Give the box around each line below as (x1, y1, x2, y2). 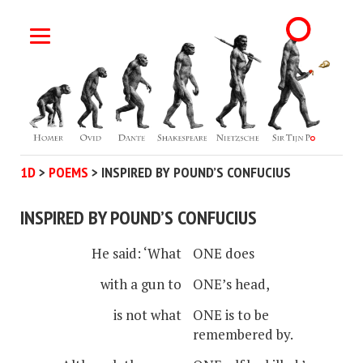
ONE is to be (193, 305, 269, 324)
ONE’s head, (193, 274, 270, 293)
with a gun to (100, 274, 181, 293)
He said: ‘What (92, 243, 181, 263)
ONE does (193, 243, 254, 263)
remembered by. (193, 324, 293, 344)
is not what (113, 305, 181, 324)
